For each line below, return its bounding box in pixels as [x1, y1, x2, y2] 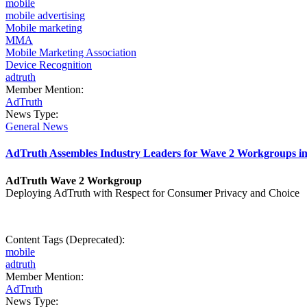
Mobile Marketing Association [5, 46, 136, 58]
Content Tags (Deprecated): [5, 233, 127, 245]
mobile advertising [5, 9, 85, 21]
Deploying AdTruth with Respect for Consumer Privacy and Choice [5, 186, 299, 199]
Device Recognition [5, 58, 92, 71]
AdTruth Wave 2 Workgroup [5, 174, 145, 186]
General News [5, 120, 68, 132]
